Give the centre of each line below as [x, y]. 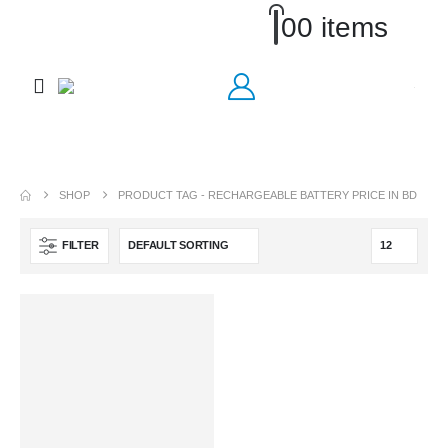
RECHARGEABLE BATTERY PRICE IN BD [313, 194]
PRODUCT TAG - [163, 194]
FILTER [80, 245]
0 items [342, 28]
